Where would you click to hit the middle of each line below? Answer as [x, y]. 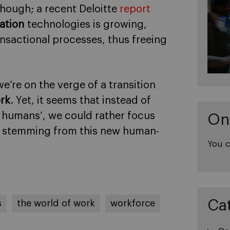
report [135, 9]
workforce [133, 203]
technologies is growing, [87, 25]
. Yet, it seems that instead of [81, 101]
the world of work [56, 203]
